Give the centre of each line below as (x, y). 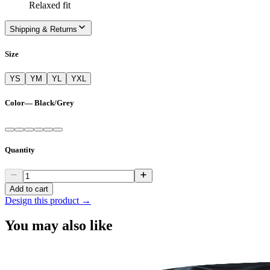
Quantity (20, 150)
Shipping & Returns (43, 30)
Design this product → (48, 200)
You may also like (59, 226)
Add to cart (29, 189)
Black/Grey (54, 102)
